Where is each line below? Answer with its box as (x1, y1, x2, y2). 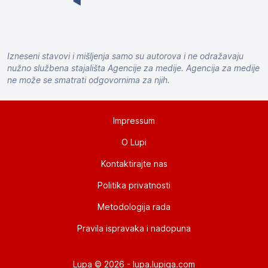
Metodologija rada (98, 202, 170, 212)
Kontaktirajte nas (100, 159, 167, 169)
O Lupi (121, 137, 147, 148)
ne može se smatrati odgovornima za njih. (7, 75, 170, 86)
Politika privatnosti (98, 180, 170, 191)
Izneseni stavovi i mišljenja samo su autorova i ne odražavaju (7, 51, 243, 62)
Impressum (113, 115, 155, 126)
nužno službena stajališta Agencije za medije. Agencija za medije (7, 63, 260, 74)
